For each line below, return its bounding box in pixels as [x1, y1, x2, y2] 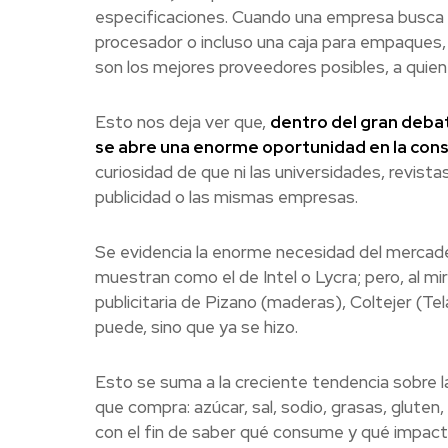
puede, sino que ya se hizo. [94, 315, 298, 338]
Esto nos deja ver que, [94, 110, 270, 133]
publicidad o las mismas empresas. [94, 185, 358, 208]
